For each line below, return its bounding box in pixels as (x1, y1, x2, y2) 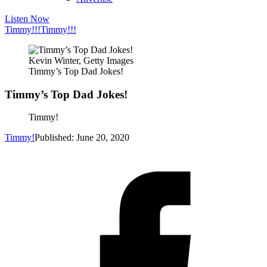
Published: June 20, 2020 (35, 132, 129, 143)
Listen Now (5, 14, 49, 24)
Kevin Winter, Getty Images (29, 55, 133, 66)
